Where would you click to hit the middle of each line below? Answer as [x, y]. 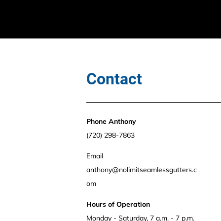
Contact [114, 79]
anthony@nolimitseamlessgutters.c [142, 170]
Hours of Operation [118, 204]
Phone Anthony [112, 121]
